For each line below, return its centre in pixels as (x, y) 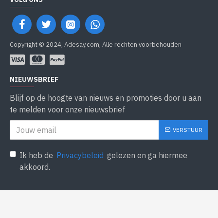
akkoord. (35, 167)
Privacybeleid (80, 155)
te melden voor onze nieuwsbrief (67, 109)
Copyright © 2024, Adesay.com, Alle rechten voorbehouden (96, 45)
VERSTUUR (188, 130)
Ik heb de (37, 155)
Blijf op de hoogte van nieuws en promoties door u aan (106, 98)
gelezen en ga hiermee (146, 155)
